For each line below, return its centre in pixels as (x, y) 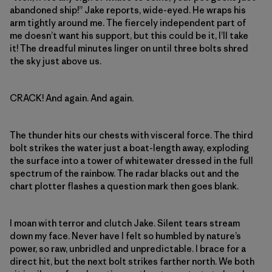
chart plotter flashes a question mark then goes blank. (124, 186)
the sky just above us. (56, 61)
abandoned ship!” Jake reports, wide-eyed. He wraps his (128, 10)
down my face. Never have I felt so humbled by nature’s (125, 236)
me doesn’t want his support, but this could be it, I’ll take (129, 35)
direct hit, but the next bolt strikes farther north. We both (132, 261)
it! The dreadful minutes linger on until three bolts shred (129, 48)
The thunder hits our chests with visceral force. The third (131, 135)
